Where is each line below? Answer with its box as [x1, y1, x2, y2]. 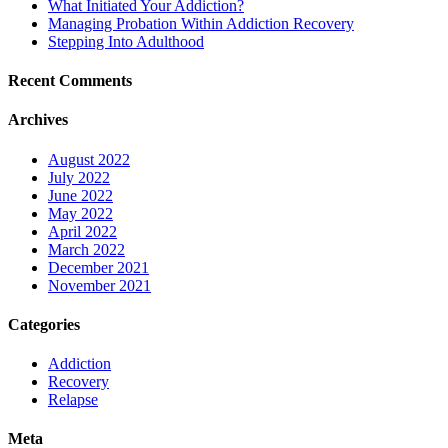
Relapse [48, 391, 98, 409]
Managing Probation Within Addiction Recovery [48, 14, 354, 32]
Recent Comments [8, 72, 132, 90]
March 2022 [48, 240, 125, 258]
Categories [8, 315, 80, 333]
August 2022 [48, 150, 130, 168]
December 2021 [48, 258, 149, 276]
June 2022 [48, 186, 113, 204]
